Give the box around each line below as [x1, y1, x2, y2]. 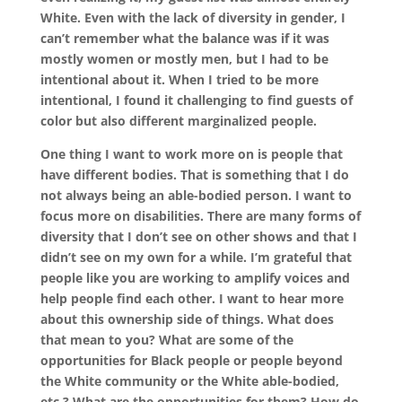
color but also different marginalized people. [39, 111, 317, 129]
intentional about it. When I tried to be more [39, 70, 319, 88]
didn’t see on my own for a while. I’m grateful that [39, 248, 352, 266]
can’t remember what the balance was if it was [39, 29, 329, 47]
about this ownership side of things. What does [39, 310, 334, 328]
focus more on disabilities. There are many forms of [39, 206, 361, 224]
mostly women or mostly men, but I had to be [39, 49, 328, 67]
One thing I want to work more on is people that [39, 144, 343, 162]
